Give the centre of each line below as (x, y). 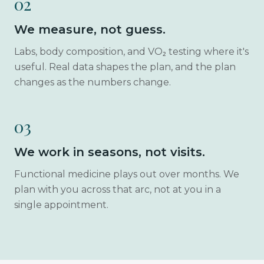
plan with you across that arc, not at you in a (118, 189)
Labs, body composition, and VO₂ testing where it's (131, 52)
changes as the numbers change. (93, 82)
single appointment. (61, 205)
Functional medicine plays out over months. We (127, 174)
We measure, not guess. (90, 29)
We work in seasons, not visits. (110, 152)
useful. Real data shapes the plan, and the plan (125, 67)
